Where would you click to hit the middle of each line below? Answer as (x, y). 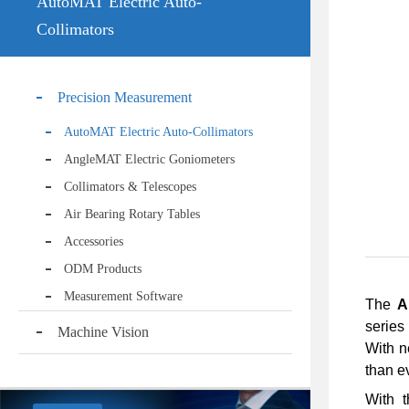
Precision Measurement (125, 97)
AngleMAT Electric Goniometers (149, 159)
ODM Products (103, 269)
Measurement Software (123, 296)
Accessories (94, 241)
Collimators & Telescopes (130, 187)
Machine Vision (103, 332)
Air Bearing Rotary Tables (132, 214)
